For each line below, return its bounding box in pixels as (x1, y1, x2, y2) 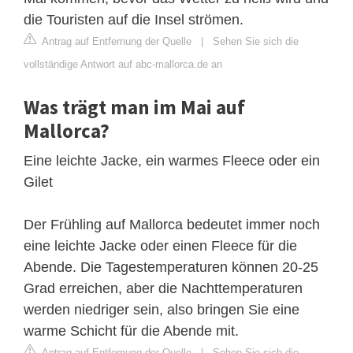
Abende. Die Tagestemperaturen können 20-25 (24, 258, 318, 275)
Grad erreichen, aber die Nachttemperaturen (24, 280, 303, 296)
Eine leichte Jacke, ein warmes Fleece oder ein (24, 152, 320, 169)
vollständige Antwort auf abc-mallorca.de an (24, 58, 222, 70)
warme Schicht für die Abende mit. (24, 322, 239, 339)
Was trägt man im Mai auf (24, 94, 245, 120)
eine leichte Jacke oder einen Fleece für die (24, 237, 297, 254)
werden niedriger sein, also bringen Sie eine (24, 301, 299, 318)
